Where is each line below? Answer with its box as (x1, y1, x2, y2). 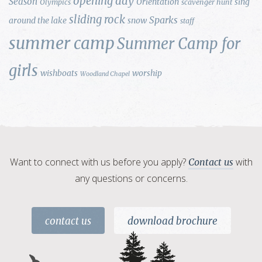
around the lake (9, 15, 67, 26)
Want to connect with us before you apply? (9, 156, 188, 168)
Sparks (149, 14, 178, 26)
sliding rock (69, 13, 125, 26)
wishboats (40, 68, 78, 78)
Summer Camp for (117, 35, 240, 53)
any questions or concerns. (74, 172, 188, 185)
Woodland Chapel (80, 70, 130, 78)
